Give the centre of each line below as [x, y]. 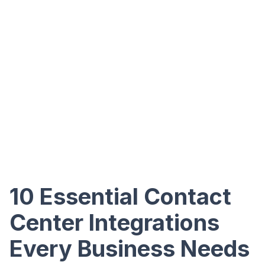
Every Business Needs [130, 248]
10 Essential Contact [120, 196]
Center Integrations [114, 222]
